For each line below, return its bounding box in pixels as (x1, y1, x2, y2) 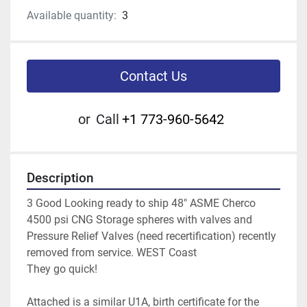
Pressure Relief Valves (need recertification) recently (27, 230, 276, 243)
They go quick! (27, 262, 97, 276)
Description (27, 171, 94, 186)
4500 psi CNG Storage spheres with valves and (27, 213, 252, 227)
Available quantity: (27, 9, 116, 23)
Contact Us (120, 68, 187, 85)
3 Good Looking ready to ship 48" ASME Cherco (27, 197, 256, 210)
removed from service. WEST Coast (27, 246, 197, 260)
